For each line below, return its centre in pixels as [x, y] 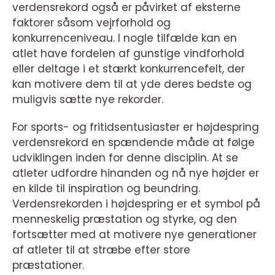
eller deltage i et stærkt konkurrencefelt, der [129, 69]
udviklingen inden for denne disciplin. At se [125, 158]
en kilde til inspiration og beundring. [106, 188]
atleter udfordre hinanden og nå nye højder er [136, 173]
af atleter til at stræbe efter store [101, 250]
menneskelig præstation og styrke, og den [125, 219]
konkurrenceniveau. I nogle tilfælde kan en [125, 38]
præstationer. [48, 265]
